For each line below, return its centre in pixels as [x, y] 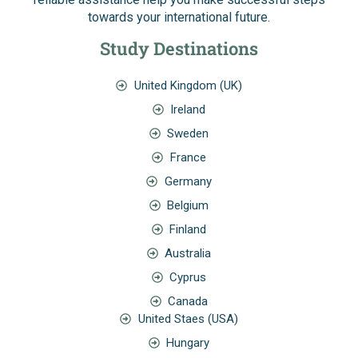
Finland [188, 229]
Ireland [188, 109]
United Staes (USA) [188, 318]
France [188, 157]
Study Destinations [179, 48]
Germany [188, 181]
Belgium [188, 205]
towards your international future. [179, 17]
